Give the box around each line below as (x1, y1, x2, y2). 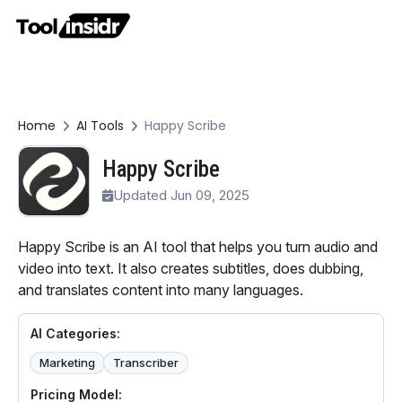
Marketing (39, 355, 95, 371)
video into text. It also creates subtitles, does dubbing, (18, 258, 363, 277)
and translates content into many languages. (18, 280, 303, 299)
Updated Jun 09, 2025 (113, 187, 249, 205)
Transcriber (113, 355, 179, 371)
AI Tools (76, 116, 124, 135)
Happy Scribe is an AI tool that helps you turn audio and (18, 237, 378, 256)
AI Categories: (31, 326, 120, 342)
